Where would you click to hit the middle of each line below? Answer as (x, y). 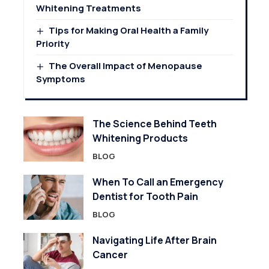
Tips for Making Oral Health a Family (129, 31)
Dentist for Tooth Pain (145, 197)
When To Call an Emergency (158, 182)
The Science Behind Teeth (155, 124)
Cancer (110, 255)
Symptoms (61, 79)
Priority (53, 44)
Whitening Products (140, 138)
